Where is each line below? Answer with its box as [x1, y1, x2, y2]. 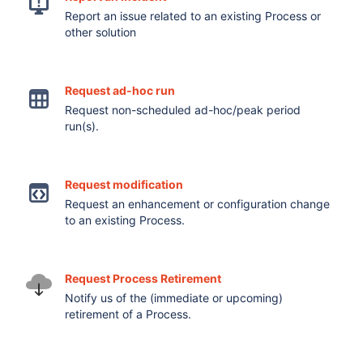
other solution [65, 25, 137, 39]
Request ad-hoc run [65, 83, 176, 97]
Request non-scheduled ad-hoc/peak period [65, 103, 301, 117]
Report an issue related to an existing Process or [65, 9, 322, 23]
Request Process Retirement [65, 271, 222, 285]
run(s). [65, 119, 100, 133]
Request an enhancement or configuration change [65, 197, 331, 211]
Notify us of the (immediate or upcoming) [65, 291, 284, 305]
